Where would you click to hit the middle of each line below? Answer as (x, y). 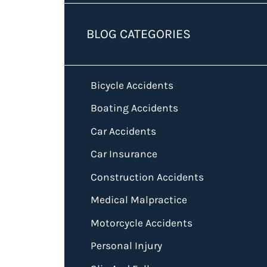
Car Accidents (123, 131)
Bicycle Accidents (132, 85)
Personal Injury (126, 246)
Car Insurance (124, 154)
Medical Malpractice (139, 200)
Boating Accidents (134, 108)
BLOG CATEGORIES (139, 34)
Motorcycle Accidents (141, 223)
